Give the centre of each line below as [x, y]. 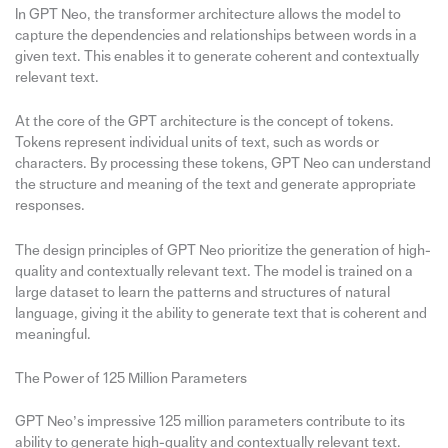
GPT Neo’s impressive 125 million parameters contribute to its [209, 421]
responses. [49, 206]
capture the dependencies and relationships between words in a [215, 36]
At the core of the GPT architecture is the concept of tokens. [204, 122]
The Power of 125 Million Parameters [130, 379]
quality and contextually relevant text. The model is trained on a [213, 271]
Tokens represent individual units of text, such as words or [196, 143]
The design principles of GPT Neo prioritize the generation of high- [222, 250]
